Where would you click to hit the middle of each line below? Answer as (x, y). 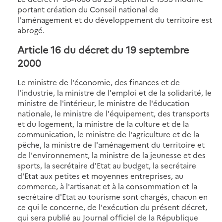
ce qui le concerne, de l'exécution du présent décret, (112, 207)
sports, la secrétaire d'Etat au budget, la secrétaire (107, 165)
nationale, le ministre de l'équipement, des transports (113, 113)
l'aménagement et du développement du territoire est (115, 19)
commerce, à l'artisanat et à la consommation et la (107, 186)
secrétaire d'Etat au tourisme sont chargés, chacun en (112, 196)
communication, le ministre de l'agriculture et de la (108, 134)
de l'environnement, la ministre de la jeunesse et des (111, 155)
